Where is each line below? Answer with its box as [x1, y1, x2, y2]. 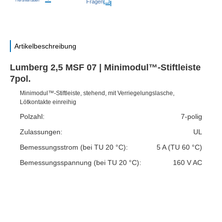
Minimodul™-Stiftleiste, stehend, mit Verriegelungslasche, [20, 90, 174, 97]
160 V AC [173, 159, 202, 167]
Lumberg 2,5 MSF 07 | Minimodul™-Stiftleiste [10, 62, 201, 72]
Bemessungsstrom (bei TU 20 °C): [20, 143, 128, 152]
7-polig [181, 112, 202, 121]
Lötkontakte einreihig [20, 99, 76, 106]
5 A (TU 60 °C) [157, 143, 202, 152]
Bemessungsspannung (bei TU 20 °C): [20, 159, 141, 167]
